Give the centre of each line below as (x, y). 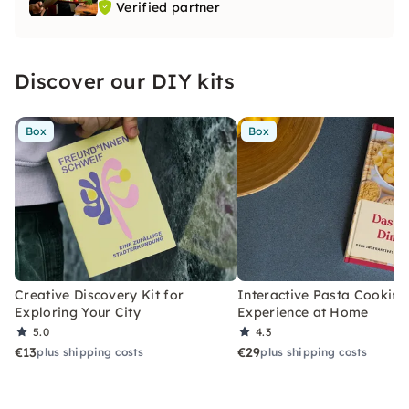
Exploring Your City (78, 312)
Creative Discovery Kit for (100, 295)
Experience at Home (303, 312)
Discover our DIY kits (125, 81)
